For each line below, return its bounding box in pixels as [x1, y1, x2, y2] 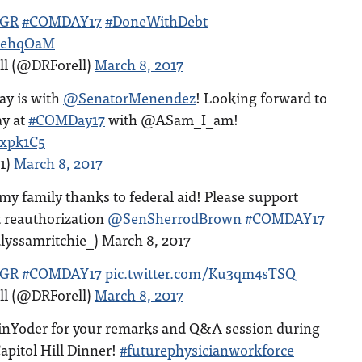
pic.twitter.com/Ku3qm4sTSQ [105, 261, 296, 284]
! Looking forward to [196, 86, 327, 109]
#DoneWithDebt [105, 9, 208, 32]
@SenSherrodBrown [107, 206, 242, 229]
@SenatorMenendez [63, 86, 196, 109]
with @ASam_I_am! [105, 107, 238, 131]
